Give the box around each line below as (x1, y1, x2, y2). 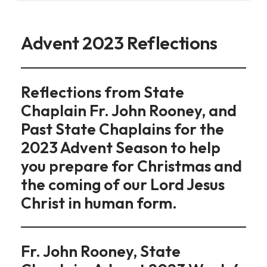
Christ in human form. (21, 193, 177, 213)
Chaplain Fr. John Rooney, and (21, 101, 237, 120)
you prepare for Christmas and (21, 156, 242, 176)
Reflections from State (21, 82, 184, 102)
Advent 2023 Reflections (21, 32, 218, 54)
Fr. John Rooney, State (21, 241, 181, 261)
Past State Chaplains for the (21, 119, 224, 139)
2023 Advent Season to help (21, 138, 221, 157)
